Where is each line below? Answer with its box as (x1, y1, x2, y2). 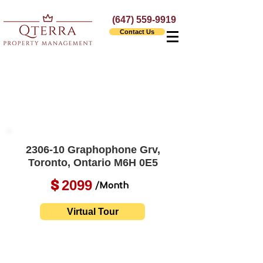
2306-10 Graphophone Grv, (25, 144, 160, 156)
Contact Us (120, 28, 154, 35)
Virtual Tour (66, 207, 119, 217)
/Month (95, 181, 129, 191)
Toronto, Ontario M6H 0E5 (28, 157, 158, 168)
